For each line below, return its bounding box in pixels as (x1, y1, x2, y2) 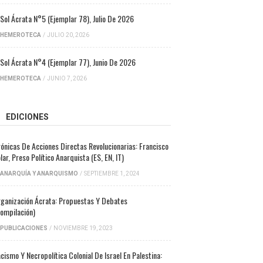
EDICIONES (5, 112, 49, 122)
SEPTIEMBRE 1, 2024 (83, 170, 140, 177)
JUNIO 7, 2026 (46, 75, 87, 82)
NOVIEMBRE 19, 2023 (53, 225, 113, 231)
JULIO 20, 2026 (46, 32, 89, 38)
